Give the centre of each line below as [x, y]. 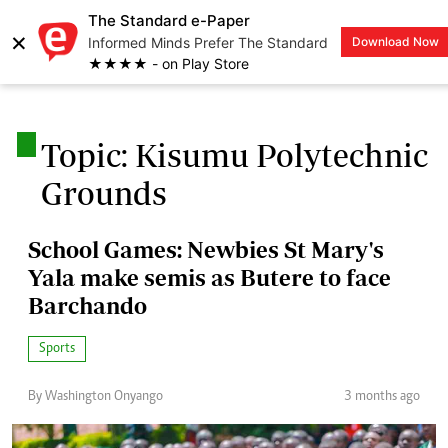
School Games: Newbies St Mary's [206, 249]
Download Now [395, 41]
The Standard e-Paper [169, 20]
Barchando [87, 305]
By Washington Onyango [95, 396]
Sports [57, 348]
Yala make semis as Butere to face [209, 277]
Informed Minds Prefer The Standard [208, 42]
